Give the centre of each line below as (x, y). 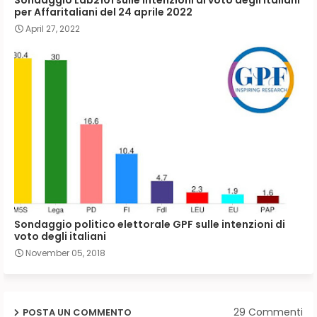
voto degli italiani (60, 236)
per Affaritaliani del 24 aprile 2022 (103, 12)
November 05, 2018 (65, 253)
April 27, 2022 (53, 28)
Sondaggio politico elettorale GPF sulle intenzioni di (150, 224)
